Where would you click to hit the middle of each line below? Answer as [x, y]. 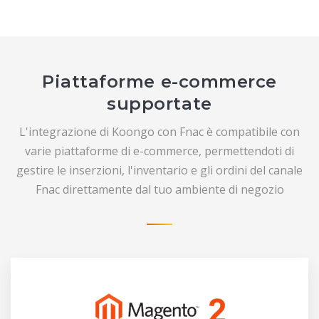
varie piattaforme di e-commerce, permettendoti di [159, 151]
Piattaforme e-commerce [159, 82]
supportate [159, 104]
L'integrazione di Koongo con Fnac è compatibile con [159, 132]
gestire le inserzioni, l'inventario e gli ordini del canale [159, 171]
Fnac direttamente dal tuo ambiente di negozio [159, 190]
